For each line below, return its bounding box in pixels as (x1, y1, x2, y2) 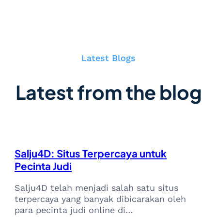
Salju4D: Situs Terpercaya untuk (15, 147, 167, 160)
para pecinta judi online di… (15, 205, 133, 216)
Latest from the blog (15, 80, 202, 105)
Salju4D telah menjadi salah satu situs (15, 183, 178, 193)
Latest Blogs (81, 53, 136, 63)
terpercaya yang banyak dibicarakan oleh (15, 194, 186, 204)
